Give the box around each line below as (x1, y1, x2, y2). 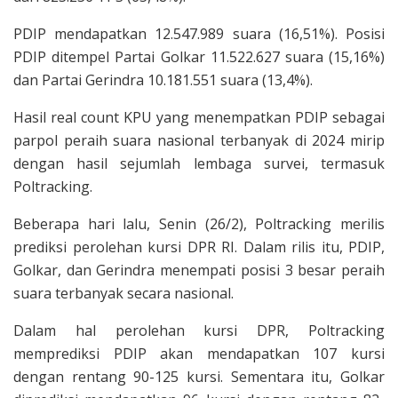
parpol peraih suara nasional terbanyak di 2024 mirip (13, 130, 385, 150)
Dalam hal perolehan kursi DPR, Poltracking (13, 320, 385, 340)
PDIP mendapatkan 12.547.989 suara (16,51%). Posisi (13, 23, 385, 44)
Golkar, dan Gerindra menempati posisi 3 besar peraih (13, 259, 385, 280)
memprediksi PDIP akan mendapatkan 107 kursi (13, 343, 385, 363)
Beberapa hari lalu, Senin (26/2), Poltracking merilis (13, 213, 385, 234)
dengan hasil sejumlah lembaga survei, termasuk (13, 153, 385, 173)
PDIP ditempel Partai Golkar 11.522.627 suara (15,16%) (13, 46, 385, 67)
